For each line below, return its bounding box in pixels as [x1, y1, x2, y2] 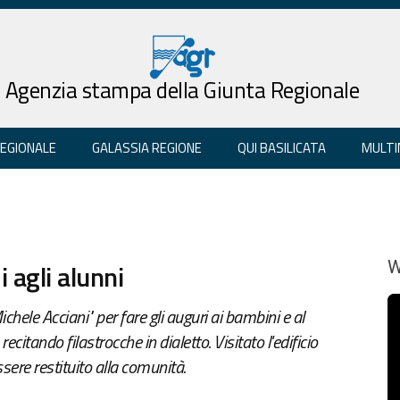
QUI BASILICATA [237, 137, 326, 158]
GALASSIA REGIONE [92, 137, 202, 158]
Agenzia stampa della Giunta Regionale [4, 72, 360, 107]
